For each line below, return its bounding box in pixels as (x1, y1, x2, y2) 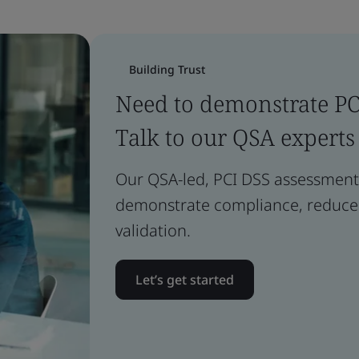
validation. (115, 220, 191, 241)
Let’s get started (135, 271, 234, 288)
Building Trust (129, 62, 205, 77)
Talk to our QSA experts (115, 122, 355, 152)
